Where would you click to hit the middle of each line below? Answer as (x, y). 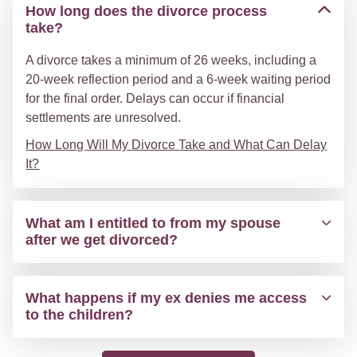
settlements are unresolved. (104, 118)
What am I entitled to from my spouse (153, 223)
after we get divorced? (102, 240)
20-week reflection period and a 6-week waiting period (178, 79)
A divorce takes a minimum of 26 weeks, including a (171, 60)
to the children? (80, 315)
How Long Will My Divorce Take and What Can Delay (177, 145)
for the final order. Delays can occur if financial (155, 98)
